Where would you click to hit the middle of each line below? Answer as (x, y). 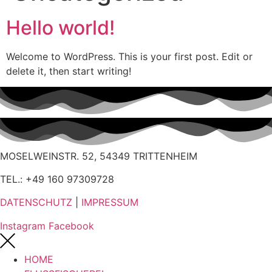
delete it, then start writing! (69, 71)
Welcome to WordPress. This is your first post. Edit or (129, 56)
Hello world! (60, 27)
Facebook (71, 226)
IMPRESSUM (110, 202)
